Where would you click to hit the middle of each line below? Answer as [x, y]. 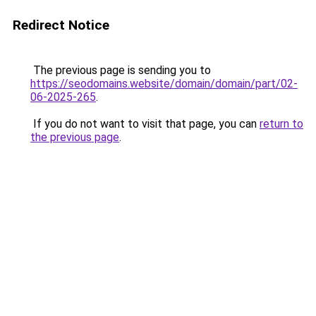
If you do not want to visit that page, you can [145, 124]
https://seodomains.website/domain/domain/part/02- [164, 84]
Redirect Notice [61, 25]
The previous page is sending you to [121, 70]
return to [281, 124]
